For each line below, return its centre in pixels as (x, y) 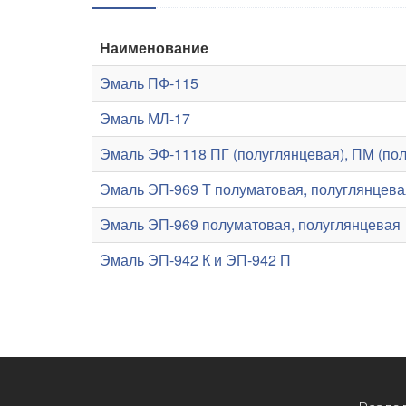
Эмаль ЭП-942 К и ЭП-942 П (195, 260)
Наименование (154, 48)
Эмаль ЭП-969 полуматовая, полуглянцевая (250, 224)
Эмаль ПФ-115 (149, 83)
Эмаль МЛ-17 (145, 118)
